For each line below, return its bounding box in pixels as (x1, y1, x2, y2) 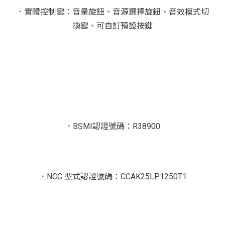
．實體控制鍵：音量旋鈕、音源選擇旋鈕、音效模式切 (16, 7, 209, 17)
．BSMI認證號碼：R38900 (65, 122, 160, 131)
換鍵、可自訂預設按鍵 (72, 21, 153, 31)
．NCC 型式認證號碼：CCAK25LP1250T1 (38, 172, 187, 181)
